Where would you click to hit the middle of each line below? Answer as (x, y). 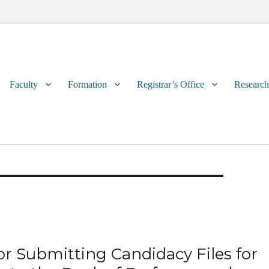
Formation (87, 84)
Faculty (24, 84)
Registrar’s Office (171, 84)
